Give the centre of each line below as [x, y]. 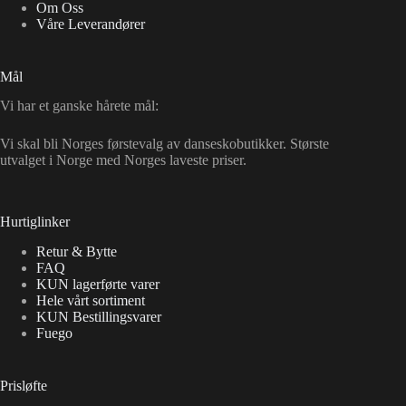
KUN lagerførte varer [98, 285]
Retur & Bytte [77, 252]
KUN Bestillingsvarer [99, 317]
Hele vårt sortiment [91, 301]
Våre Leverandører [91, 24]
